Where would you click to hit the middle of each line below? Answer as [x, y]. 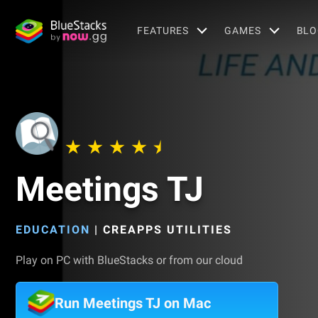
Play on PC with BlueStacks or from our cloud [129, 260]
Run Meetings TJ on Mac [133, 303]
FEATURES [163, 30]
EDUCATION [53, 230]
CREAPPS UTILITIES [168, 230]
